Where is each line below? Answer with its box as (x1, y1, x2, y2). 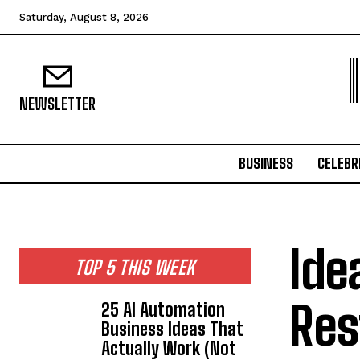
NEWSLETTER (19, 94, 96, 113)
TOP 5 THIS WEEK (75, 256, 195, 279)
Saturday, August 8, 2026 (19, 11, 149, 23)
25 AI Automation (101, 299, 226, 321)
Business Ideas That (101, 318, 244, 340)
